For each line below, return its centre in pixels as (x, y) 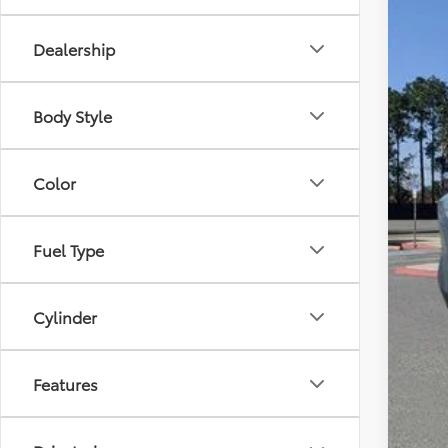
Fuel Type (68, 250)
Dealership (74, 49)
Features (65, 384)
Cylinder (65, 317)
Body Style (72, 116)
